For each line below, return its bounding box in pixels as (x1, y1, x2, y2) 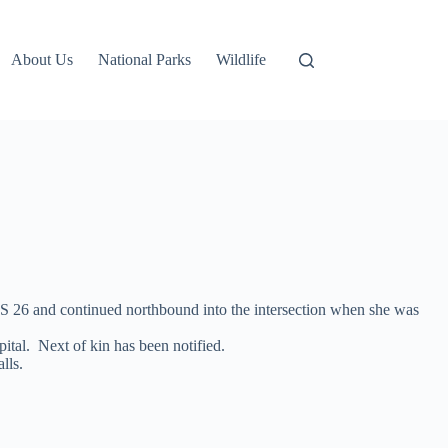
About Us (11, 51, 74, 68)
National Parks (98, 51, 192, 68)
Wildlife (216, 51, 267, 68)
